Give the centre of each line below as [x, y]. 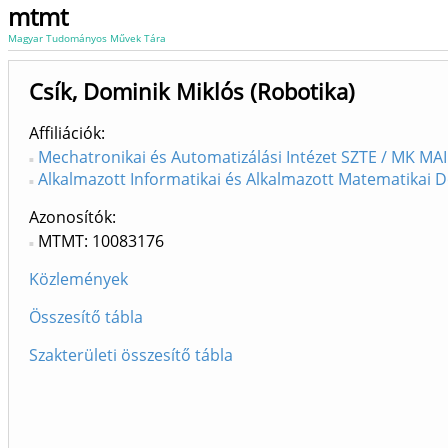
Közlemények [78, 279]
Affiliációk [65, 133]
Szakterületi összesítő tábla [131, 355]
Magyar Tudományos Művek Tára [87, 38]
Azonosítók [70, 217]
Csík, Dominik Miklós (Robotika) [192, 91]
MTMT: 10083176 [101, 241]
